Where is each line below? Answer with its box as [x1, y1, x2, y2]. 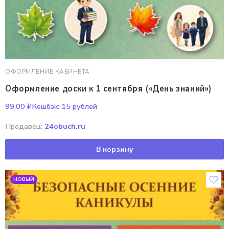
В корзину [96, 144, 133, 154]
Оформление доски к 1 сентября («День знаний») [5, 82, 212, 95]
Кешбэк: [32, 101, 59, 111]
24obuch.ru [44, 121, 85, 131]
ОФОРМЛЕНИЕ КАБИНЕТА [5, 67, 90, 76]
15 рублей [59, 101, 97, 111]
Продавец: [5, 121, 44, 131]
